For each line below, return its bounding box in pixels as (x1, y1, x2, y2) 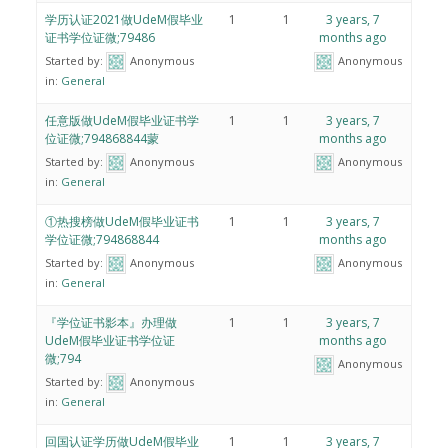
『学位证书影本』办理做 (44, 313, 177, 331)
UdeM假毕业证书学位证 (44, 331, 175, 349)
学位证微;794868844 (44, 230, 159, 248)
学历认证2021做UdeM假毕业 (44, 10, 203, 28)
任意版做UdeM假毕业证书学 (44, 111, 199, 129)
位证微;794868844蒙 (44, 129, 159, 147)
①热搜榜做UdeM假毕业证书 (44, 212, 199, 230)
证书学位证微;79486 (44, 28, 155, 46)
